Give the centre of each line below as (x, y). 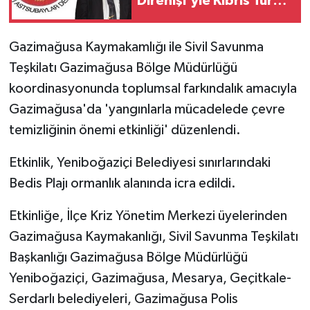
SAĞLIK (59, 138)
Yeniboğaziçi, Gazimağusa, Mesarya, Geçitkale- (150, 278)
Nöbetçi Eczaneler (90, 67)
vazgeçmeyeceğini (198, 36)
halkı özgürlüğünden (204, 18)
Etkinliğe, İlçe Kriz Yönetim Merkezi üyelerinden (148, 216)
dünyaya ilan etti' (193, 53)
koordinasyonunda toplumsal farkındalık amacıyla (153, 88)
